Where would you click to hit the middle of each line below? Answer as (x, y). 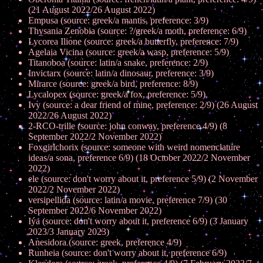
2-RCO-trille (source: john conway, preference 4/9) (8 (128, 126)
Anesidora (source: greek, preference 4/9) (105, 242)
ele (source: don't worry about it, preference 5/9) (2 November (143, 179)
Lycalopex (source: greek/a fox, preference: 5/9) (117, 94)
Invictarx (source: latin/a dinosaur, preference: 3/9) (121, 73)
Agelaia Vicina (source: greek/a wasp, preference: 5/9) (129, 52)
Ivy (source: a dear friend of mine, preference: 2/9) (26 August (143, 105)
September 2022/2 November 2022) (95, 136)
